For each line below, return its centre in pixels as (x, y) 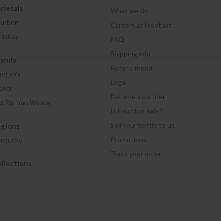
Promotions (128, 139)
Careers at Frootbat (141, 25)
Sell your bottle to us (142, 125)
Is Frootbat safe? (136, 111)
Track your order (136, 154)
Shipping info (130, 54)
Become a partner (138, 96)
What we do (129, 11)
